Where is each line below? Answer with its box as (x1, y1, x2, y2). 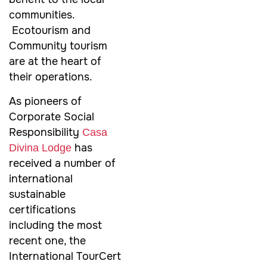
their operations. (9, 70, 92, 84)
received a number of (9, 156, 116, 170)
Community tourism (9, 39, 107, 53)
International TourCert (9, 249, 121, 263)
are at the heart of (9, 55, 101, 69)
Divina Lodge (9, 141, 72, 154)
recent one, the (9, 234, 86, 247)
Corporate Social (9, 110, 94, 123)
